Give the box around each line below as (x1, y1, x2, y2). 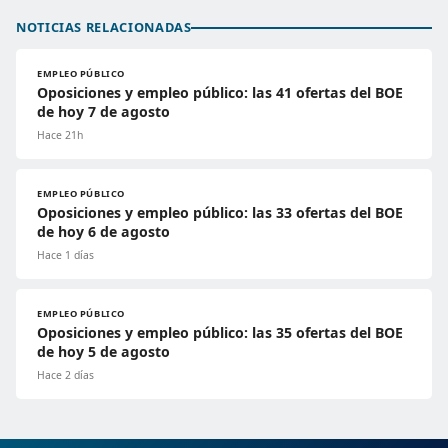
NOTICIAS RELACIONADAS (16, 18, 192, 37)
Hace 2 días (37, 368, 94, 383)
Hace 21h (37, 128, 83, 143)
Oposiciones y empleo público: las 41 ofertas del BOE (37, 83, 403, 103)
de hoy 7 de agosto (37, 102, 170, 122)
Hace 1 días (37, 248, 94, 263)
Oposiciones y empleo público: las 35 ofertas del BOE (37, 323, 403, 343)
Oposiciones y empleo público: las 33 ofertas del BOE (37, 203, 403, 223)
